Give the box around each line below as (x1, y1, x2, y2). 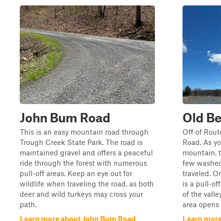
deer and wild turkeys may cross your (20, 189, 143, 198)
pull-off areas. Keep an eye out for (20, 169, 132, 178)
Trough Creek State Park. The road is (20, 138, 143, 147)
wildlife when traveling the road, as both (20, 179, 154, 188)
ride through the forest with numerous (20, 158, 147, 167)
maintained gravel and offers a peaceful (20, 148, 153, 157)
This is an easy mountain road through (20, 127, 148, 136)
